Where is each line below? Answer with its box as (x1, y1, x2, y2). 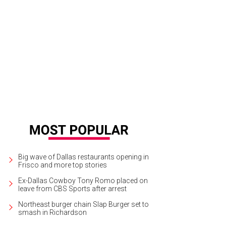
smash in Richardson (18, 208, 87, 216)
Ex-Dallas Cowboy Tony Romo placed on (18, 176, 148, 185)
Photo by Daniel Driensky (79, 43, 148, 51)
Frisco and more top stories (18, 160, 107, 169)
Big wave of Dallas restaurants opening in (18, 152, 149, 161)
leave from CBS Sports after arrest (18, 184, 127, 193)
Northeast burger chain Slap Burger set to (18, 200, 149, 208)
